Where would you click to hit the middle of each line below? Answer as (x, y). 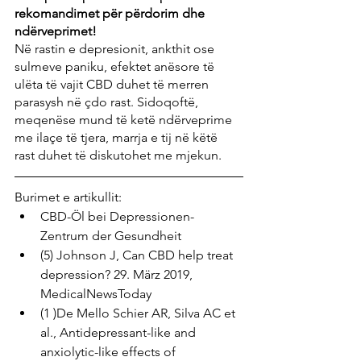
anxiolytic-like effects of (110, 351)
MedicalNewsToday (96, 293)
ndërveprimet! (56, 31)
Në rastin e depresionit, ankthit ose (116, 48)
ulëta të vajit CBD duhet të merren (113, 84)
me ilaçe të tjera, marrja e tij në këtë (118, 137)
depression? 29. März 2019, (118, 274)
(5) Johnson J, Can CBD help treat (138, 255)
